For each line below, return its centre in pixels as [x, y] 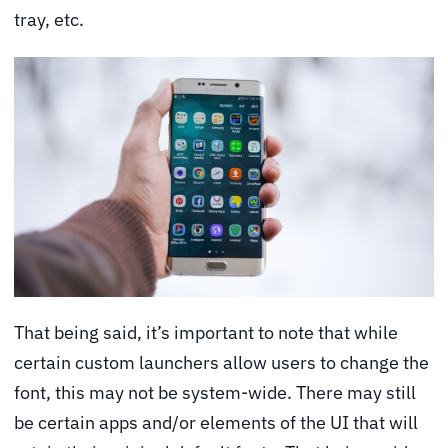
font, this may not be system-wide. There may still [215, 393]
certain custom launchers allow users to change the [221, 363]
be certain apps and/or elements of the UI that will [216, 423]
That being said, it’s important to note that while [206, 333]
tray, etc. [49, 20]
